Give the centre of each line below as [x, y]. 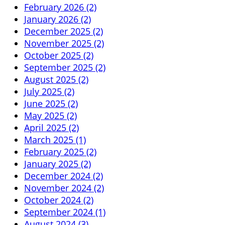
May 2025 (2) [50, 115]
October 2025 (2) [59, 55]
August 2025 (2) [56, 79]
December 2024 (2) [64, 176]
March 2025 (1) [55, 139]
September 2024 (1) [65, 212]
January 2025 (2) [58, 163]
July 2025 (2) [49, 91]
